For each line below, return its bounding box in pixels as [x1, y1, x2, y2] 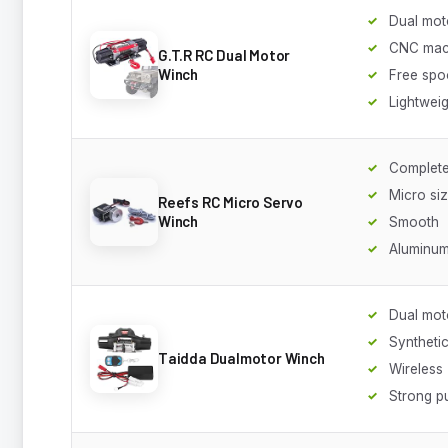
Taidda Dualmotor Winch [158, 349, 325, 368]
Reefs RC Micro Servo [158, 192, 304, 211]
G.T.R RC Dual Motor [158, 45, 291, 64]
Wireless [389, 360, 443, 377]
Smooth [389, 213, 439, 230]
